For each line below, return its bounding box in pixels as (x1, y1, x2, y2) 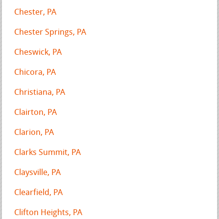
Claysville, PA (14, 168, 61, 177)
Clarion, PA (14, 128, 54, 137)
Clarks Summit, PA (14, 148, 81, 157)
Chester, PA (14, 8, 57, 17)
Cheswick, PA (14, 48, 62, 57)
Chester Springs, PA (14, 28, 87, 37)
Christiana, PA (14, 88, 66, 97)
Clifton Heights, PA (14, 208, 83, 217)
